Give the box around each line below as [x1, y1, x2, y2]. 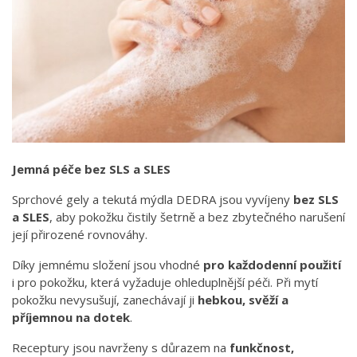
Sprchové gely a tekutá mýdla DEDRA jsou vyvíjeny [12, 191, 293, 208]
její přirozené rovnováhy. [12, 226, 147, 243]
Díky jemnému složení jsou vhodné [12, 257, 203, 273]
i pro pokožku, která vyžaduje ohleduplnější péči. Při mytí [12, 274, 318, 291]
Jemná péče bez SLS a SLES [12, 161, 171, 178]
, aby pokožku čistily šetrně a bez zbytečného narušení [49, 209, 345, 226]
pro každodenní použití [203, 257, 341, 273]
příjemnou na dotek [12, 309, 130, 326]
